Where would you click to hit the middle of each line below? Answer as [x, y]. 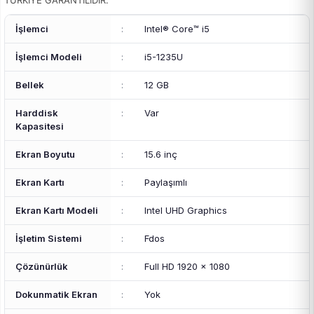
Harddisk [37, 113]
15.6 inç [161, 154]
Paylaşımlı [166, 182]
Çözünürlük [42, 266]
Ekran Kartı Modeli [57, 210]
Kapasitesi [40, 126]
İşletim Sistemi [49, 238]
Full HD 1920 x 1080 [187, 266]
